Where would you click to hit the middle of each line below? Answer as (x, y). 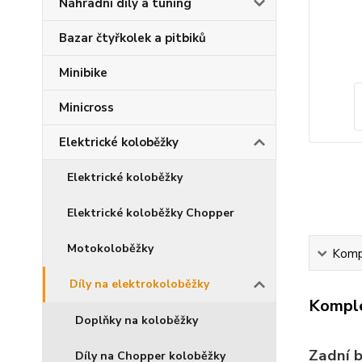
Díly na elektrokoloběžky (139, 284)
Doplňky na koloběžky (137, 320)
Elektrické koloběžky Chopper (151, 213)
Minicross (86, 107)
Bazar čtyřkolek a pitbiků (133, 38)
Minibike (83, 73)
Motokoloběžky (110, 248)
